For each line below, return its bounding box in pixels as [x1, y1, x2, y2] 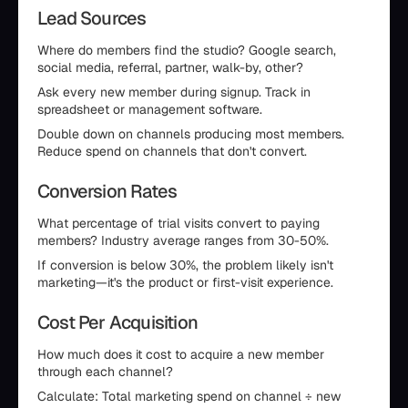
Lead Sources [37, 6, 147, 31]
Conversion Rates [37, 179, 178, 204]
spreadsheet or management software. [37, 101, 262, 118]
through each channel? [37, 363, 173, 381]
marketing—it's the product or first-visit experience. [37, 274, 333, 291]
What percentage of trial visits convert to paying [37, 215, 320, 232]
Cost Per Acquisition [37, 311, 198, 335]
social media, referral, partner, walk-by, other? [37, 59, 303, 76]
